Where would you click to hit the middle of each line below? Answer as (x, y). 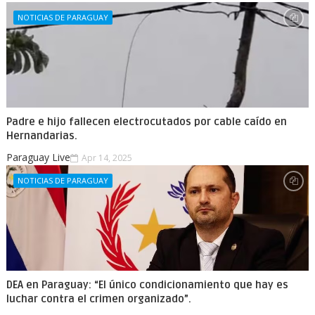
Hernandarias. (41, 136)
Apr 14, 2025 (107, 158)
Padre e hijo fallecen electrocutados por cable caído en (146, 122)
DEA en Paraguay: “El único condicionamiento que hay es (147, 285)
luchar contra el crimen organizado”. (98, 299)
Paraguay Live (38, 157)
